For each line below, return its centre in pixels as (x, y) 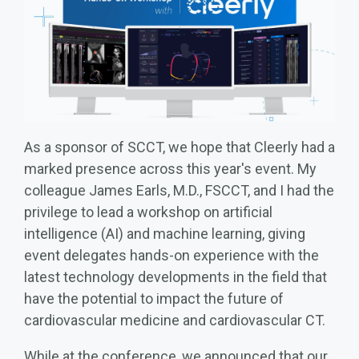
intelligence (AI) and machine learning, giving (165, 233)
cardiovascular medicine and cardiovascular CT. (175, 320)
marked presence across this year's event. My (170, 168)
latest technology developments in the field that (175, 276)
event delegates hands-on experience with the (171, 255)
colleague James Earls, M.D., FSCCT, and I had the (179, 190)
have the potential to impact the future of (154, 298)
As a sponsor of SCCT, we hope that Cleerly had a (179, 147)
